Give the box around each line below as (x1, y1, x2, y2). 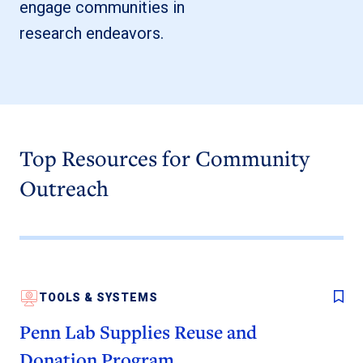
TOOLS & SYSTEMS (39, 291, 158, 305)
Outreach (19, 173, 109, 203)
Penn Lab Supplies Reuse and (19, 319, 257, 345)
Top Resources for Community (19, 143, 310, 173)
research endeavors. (19, 23, 164, 43)
